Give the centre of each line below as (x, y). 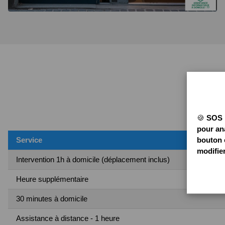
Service (29, 140)
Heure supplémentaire (52, 179)
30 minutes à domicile (52, 199)
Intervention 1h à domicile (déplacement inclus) (93, 160)
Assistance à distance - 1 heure (68, 218)
